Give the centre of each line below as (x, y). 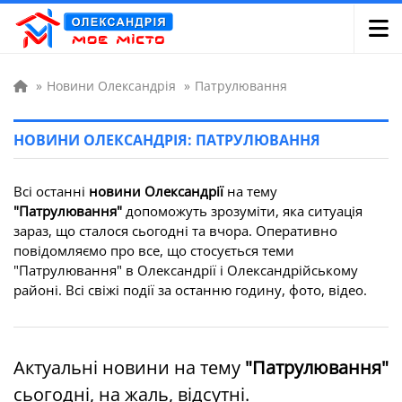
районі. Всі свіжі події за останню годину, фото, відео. (190, 290)
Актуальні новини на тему (129, 367)
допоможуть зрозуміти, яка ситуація (242, 211)
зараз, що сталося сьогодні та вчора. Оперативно (175, 231)
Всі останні (51, 191)
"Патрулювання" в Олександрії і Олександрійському (186, 270)
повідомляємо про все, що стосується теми (154, 250)
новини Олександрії (156, 191)
